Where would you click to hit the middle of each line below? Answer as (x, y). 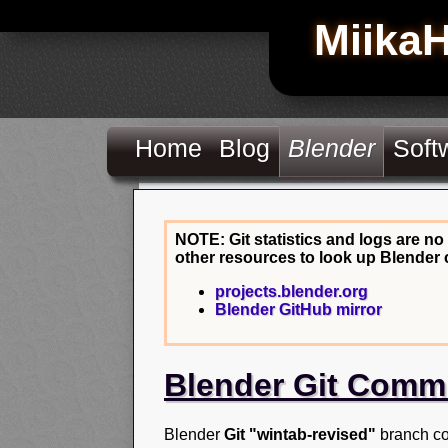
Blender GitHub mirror (298, 309)
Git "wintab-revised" (300, 434)
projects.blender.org (291, 291)
